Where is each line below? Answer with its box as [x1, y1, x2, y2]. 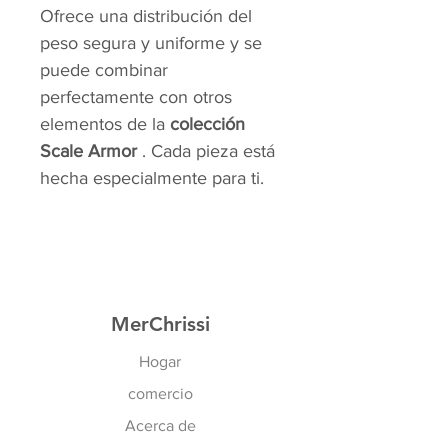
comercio [127, 385, 193, 403]
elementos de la [40, 114, 170, 135]
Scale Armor [40, 141, 137, 162]
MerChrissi [110, 312, 210, 337]
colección [170, 114, 245, 135]
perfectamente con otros [40, 87, 232, 108]
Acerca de [124, 417, 196, 435]
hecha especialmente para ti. [40, 168, 264, 189]
